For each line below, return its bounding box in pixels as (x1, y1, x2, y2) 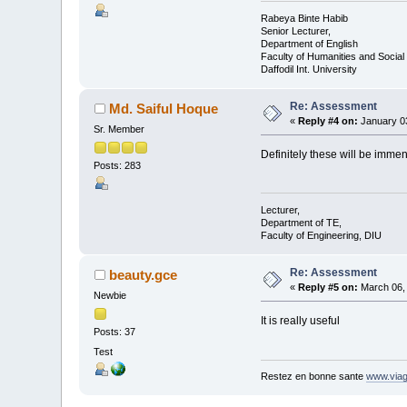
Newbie (94, 289, 127, 301)
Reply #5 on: (298, 281, 359, 293)
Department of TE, (260, 216, 342, 228)
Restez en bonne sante (260, 371, 366, 382)
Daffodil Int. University (260, 63, 357, 74)
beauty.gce (108, 266, 177, 283)
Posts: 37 (94, 326, 136, 338)
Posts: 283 (94, 159, 142, 171)
